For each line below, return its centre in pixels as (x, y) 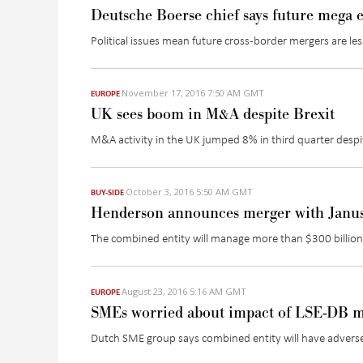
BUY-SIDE (107, 192)
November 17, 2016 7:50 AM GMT (193, 93)
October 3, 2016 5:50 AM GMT (189, 192)
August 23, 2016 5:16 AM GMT (184, 291)
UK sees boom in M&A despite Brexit (213, 115)
